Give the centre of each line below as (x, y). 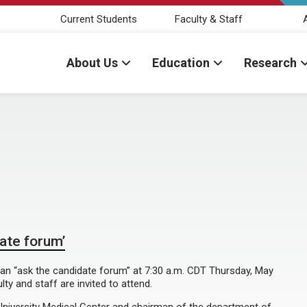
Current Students (99, 19)
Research (270, 63)
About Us (92, 63)
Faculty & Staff (208, 19)
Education (181, 63)
